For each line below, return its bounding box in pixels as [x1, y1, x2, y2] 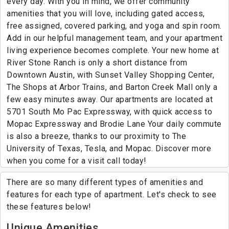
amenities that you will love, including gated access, [7, 9, 205, 19]
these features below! [7, 202, 91, 212]
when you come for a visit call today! [7, 156, 147, 166]
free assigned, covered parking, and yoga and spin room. [7, 21, 222, 31]
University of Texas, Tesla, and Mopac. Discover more [7, 144, 211, 154]
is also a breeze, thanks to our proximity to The [7, 131, 186, 142]
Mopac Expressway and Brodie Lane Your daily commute [7, 119, 222, 129]
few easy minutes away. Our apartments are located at [7, 95, 213, 105]
